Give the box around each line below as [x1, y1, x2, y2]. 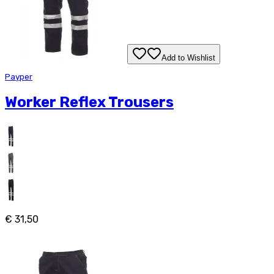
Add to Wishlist [161, 53, 215, 62]
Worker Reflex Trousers [5, 93, 174, 111]
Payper [5, 72, 32, 81]
